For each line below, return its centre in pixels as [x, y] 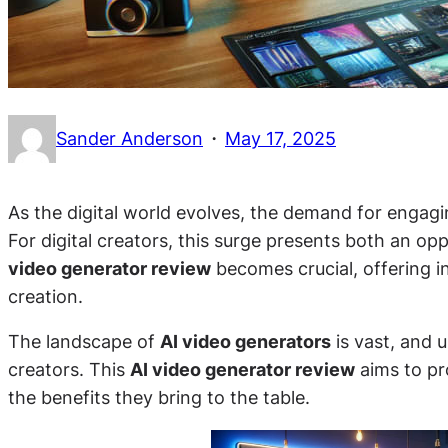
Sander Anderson [129, 138]
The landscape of [84, 342]
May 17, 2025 [280, 138]
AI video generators [245, 342]
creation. [45, 296]
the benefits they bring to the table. [159, 398]
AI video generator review [242, 370]
